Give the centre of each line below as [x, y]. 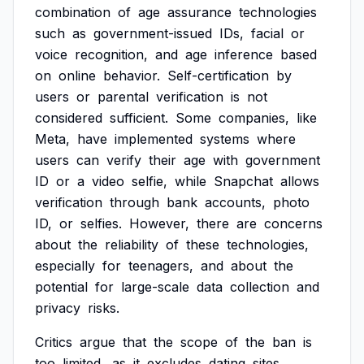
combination [73, 12]
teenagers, [161, 266]
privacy [58, 308]
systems [225, 139]
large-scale [155, 287]
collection [260, 287]
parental [123, 97]
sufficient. [139, 118]
